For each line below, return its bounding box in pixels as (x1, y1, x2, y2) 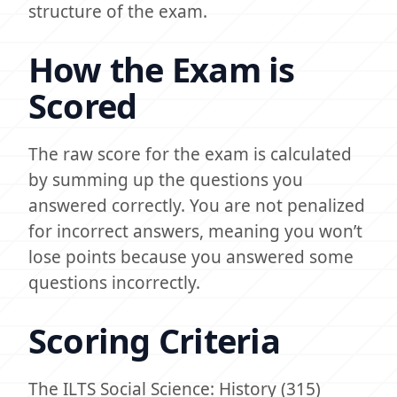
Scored (28, 82, 137, 128)
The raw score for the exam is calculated (28, 143, 352, 166)
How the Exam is (28, 46, 295, 92)
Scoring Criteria (28, 317, 280, 363)
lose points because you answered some (28, 245, 354, 269)
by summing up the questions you (28, 168, 303, 191)
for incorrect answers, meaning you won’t (28, 220, 362, 243)
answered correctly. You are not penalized (28, 194, 365, 217)
